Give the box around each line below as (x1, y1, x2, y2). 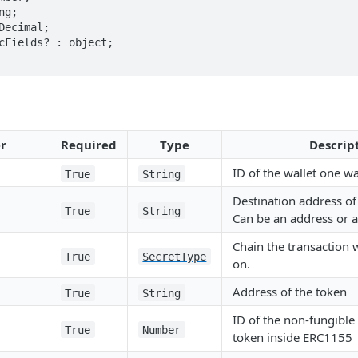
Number (142, 323, 181, 336)
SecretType (142, 249, 207, 263)
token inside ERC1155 (233, 329, 352, 346)
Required (61, 137, 117, 153)
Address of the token (233, 284, 347, 300)
